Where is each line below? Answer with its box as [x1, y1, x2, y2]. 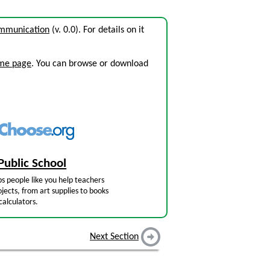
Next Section [90, 232, 139, 242]
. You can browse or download [31, 59, 148, 69]
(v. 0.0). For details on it [49, 25, 144, 35]
